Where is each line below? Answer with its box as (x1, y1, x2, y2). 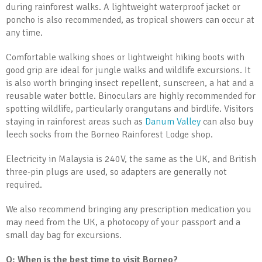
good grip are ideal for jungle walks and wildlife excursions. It (6, 64, 251, 76)
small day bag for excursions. (6, 229, 122, 241)
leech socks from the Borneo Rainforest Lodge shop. (6, 129, 213, 140)
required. (6, 179, 42, 191)
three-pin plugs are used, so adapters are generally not (6, 166, 227, 178)
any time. (6, 27, 43, 39)
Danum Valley (145, 116, 201, 127)
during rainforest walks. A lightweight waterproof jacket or (6, 1, 240, 13)
